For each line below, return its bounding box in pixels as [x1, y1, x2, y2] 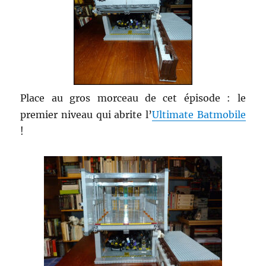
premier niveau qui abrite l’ [20, 108, 152, 121]
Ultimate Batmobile [151, 108, 246, 121]
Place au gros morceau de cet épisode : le [20, 91, 246, 104]
